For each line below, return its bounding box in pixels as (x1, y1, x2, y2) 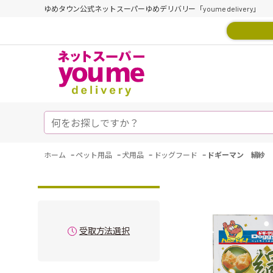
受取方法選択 (79, 225, 130, 236)
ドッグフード (154, 151, 197, 159)
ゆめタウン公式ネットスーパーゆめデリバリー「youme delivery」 (44, 4, 261, 13)
